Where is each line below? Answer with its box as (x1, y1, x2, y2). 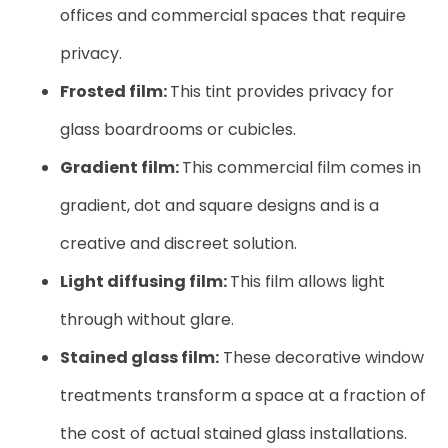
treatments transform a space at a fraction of (60, 384, 426, 407)
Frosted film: (60, 80, 170, 103)
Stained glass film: (60, 346, 219, 369)
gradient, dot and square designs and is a (60, 194, 379, 217)
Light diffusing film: (60, 270, 230, 293)
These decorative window (219, 346, 424, 369)
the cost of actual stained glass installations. (60, 422, 407, 445)
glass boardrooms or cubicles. (60, 118, 296, 141)
